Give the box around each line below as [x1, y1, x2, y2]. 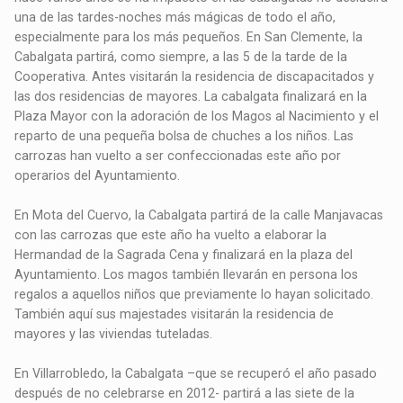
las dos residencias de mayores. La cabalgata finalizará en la [14, 89, 368, 104]
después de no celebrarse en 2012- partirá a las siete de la [14, 386, 355, 401]
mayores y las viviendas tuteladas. [14, 327, 213, 342]
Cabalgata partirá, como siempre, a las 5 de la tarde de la [14, 49, 348, 65]
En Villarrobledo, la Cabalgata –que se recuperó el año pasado [14, 366, 378, 381]
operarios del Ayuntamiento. [14, 168, 181, 184]
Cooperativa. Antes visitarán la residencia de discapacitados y [14, 69, 375, 85]
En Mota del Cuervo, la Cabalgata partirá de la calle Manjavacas [14, 208, 384, 223]
